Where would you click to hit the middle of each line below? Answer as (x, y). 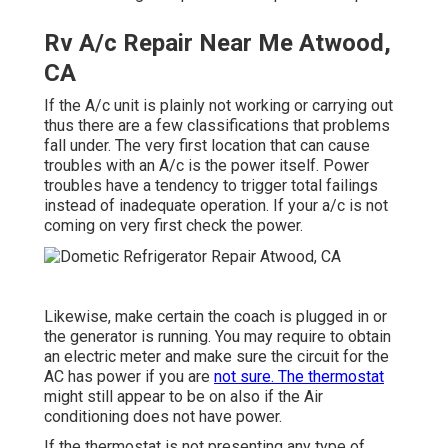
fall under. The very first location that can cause (207, 145)
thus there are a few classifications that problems (217, 125)
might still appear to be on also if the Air (183, 396)
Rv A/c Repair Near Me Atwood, (217, 42)
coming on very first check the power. (173, 225)
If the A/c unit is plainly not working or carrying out (218, 105)
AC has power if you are (129, 376)
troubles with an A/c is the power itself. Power (206, 165)
